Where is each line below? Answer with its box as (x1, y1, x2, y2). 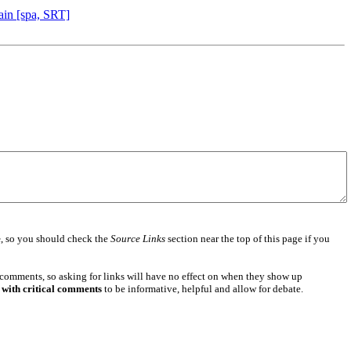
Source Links (110, 232, 165, 244)
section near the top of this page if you (165, 232, 330, 244)
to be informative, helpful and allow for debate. (101, 282, 303, 295)
